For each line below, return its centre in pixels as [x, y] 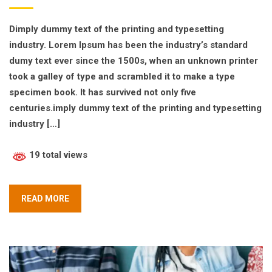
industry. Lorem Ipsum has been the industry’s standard [128, 45]
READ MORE [45, 199]
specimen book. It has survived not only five [103, 93]
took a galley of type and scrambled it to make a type [122, 77]
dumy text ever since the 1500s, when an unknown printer [134, 61]
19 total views [57, 155]
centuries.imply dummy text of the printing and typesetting [135, 108]
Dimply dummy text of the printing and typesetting [117, 29]
